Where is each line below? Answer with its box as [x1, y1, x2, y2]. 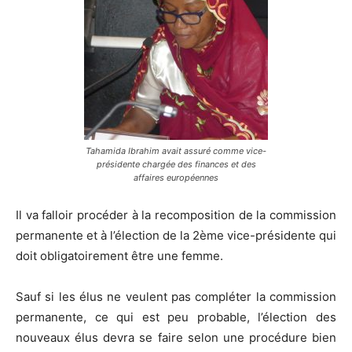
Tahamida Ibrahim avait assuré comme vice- [86, 145, 266, 157]
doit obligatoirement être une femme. [16, 248, 223, 264]
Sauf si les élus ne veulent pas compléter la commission [16, 289, 336, 305]
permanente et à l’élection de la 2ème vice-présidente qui [16, 228, 336, 244]
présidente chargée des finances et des [96, 159, 256, 170]
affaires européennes [134, 172, 218, 184]
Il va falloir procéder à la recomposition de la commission [16, 207, 336, 223]
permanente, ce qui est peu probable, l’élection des [16, 310, 336, 325]
